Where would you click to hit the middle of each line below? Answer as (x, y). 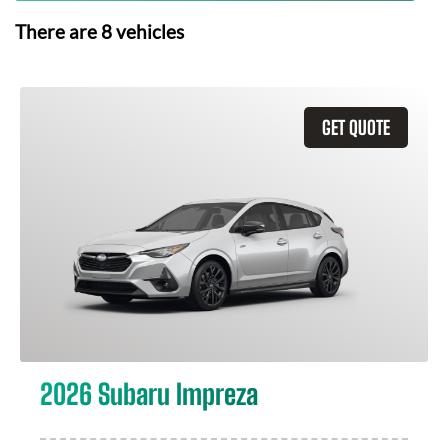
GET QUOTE (356, 127)
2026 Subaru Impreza (149, 394)
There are (58, 32)
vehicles (148, 32)
